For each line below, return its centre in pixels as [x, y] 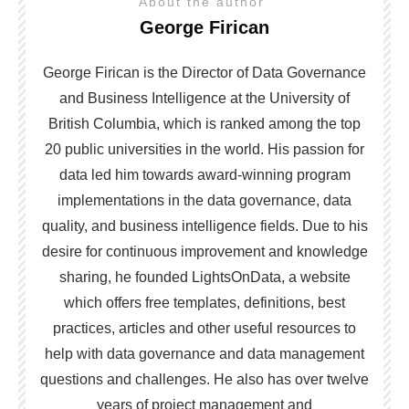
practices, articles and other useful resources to [204, 328]
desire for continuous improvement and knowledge [204, 251]
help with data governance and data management [204, 353]
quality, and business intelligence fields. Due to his [204, 225]
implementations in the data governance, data [204, 200]
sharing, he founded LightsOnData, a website [204, 277]
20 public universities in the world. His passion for [204, 149]
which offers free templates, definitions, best [204, 302]
